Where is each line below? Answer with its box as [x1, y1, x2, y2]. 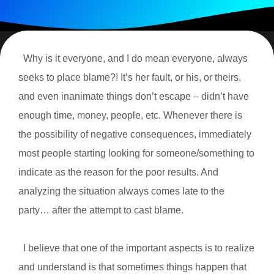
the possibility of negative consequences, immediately [18, 128, 251, 139]
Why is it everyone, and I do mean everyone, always [18, 52, 248, 64]
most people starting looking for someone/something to [18, 147, 254, 158]
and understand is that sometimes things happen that [18, 261, 246, 272]
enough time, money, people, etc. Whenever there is [18, 109, 242, 120]
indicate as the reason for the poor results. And [18, 166, 218, 177]
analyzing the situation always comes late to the [18, 185, 224, 196]
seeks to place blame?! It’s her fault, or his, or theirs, [18, 71, 241, 83]
